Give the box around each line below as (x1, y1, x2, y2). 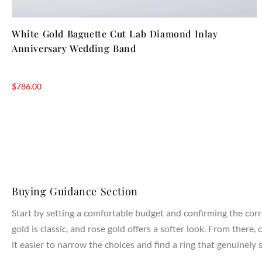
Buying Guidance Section (12, 184, 138, 198)
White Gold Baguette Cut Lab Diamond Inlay (12, 27, 218, 40)
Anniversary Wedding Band (12, 42, 136, 54)
